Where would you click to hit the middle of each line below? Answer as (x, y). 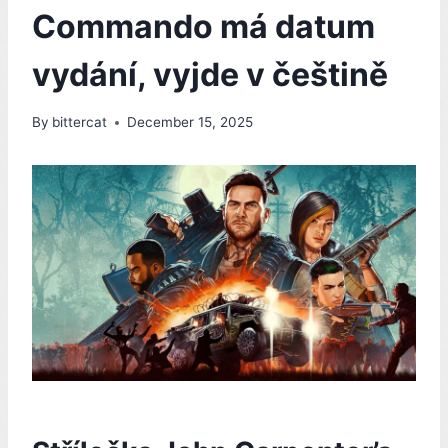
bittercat (80, 122)
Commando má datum (203, 26)
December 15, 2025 (190, 122)
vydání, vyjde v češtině (210, 74)
